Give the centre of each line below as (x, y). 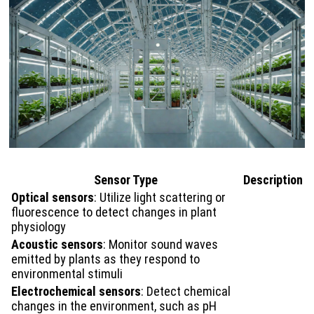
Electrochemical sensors (76, 291)
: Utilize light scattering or (160, 197)
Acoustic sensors (57, 244)
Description (273, 179)
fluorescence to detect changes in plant (114, 212)
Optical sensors (53, 197)
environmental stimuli (67, 273)
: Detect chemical (186, 291)
